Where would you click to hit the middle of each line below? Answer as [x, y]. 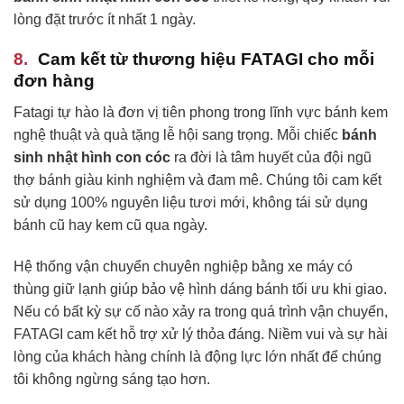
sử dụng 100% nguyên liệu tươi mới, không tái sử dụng [191, 202]
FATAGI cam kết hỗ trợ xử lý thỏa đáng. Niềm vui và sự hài [201, 334]
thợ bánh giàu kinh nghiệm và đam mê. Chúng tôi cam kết [197, 179]
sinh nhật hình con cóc [92, 157]
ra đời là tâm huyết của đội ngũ [271, 157]
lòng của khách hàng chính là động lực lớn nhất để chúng [197, 356]
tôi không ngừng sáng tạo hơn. [112, 379]
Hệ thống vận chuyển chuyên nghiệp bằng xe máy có [183, 266]
